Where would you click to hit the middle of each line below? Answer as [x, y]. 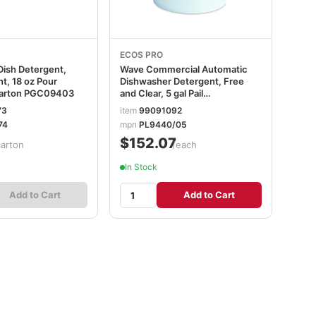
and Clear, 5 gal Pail [161, 93]
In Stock [141, 167]
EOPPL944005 [152, 105]
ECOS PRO [141, 54]
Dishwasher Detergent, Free [182, 81]
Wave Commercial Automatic [183, 69]
